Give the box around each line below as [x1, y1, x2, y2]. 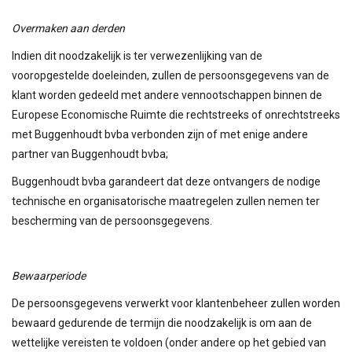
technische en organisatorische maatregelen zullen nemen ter [12, 194, 320, 207]
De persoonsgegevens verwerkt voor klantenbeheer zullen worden [12, 296, 340, 310]
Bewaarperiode [12, 269, 86, 282]
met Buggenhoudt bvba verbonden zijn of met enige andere [12, 127, 308, 141]
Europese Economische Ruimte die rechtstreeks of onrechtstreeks [12, 108, 340, 121]
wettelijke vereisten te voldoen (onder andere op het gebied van [12, 335, 326, 349]
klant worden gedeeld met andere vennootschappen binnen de [12, 88, 322, 101]
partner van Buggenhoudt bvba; [12, 147, 168, 160]
